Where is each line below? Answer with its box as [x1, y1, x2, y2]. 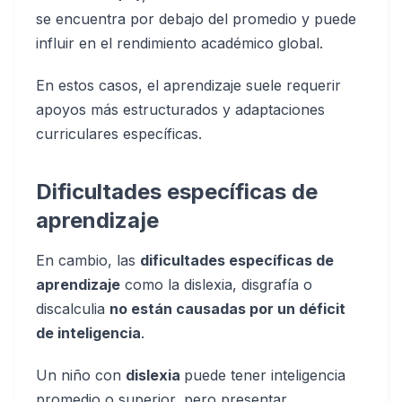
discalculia [36, 300, 109, 318]
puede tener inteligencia [184, 366, 345, 384]
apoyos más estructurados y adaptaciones [36, 100, 325, 118]
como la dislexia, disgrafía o [120, 275, 312, 293]
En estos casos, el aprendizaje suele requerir [36, 76, 341, 94]
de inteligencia [36, 324, 141, 342]
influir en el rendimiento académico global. [36, 34, 323, 52]
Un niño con [36, 366, 126, 384]
